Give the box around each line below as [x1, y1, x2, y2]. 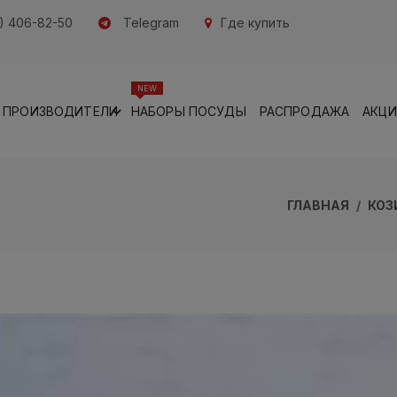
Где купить [221, 15, 290, 30]
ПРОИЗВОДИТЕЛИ [3, 104, 118, 119]
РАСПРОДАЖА [259, 104, 350, 119]
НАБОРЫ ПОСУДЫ [130, 104, 246, 119]
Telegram [123, 15, 179, 30]
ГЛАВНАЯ [287, 198, 349, 213]
